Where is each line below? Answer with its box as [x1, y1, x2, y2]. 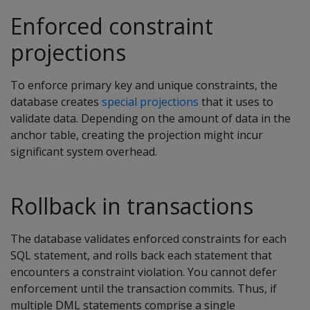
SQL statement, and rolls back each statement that [10, 248, 272, 263]
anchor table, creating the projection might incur [10, 127, 263, 143]
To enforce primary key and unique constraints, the [10, 77, 277, 93]
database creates [10, 94, 102, 109]
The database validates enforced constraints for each [10, 231, 286, 246]
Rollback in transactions [10, 191, 253, 221]
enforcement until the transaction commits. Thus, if [10, 281, 277, 296]
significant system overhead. [10, 144, 157, 159]
